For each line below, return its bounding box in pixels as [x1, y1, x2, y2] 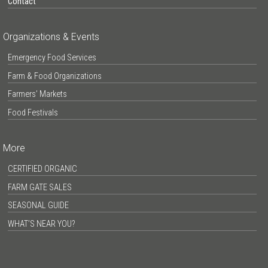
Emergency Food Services [7, 53, 96, 63]
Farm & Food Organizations [7, 71, 102, 81]
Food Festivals [7, 108, 58, 118]
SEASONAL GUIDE [7, 200, 69, 211]
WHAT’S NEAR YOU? [7, 218, 75, 229]
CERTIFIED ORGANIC [7, 164, 77, 174]
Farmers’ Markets [7, 89, 67, 100]
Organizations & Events [2, 31, 99, 43]
